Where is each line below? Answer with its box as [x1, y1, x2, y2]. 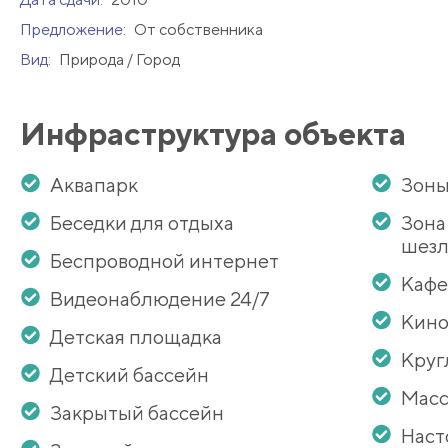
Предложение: [20, 20, 129, 40]
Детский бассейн [50, 363, 209, 387]
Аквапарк [50, 173, 138, 197]
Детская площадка [50, 325, 222, 349]
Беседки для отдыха [50, 211, 234, 235]
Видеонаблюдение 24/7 [50, 287, 270, 311]
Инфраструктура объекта [20, 115, 406, 153]
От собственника [134, 20, 263, 40]
